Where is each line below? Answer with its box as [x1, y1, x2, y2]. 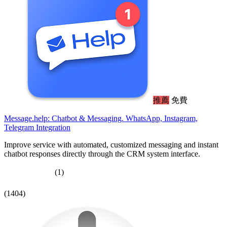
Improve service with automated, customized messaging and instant [4, 140, 218, 149]
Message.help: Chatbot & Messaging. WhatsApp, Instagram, [4, 113, 198, 123]
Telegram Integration [4, 123, 70, 132]
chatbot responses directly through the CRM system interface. [4, 149, 200, 158]
